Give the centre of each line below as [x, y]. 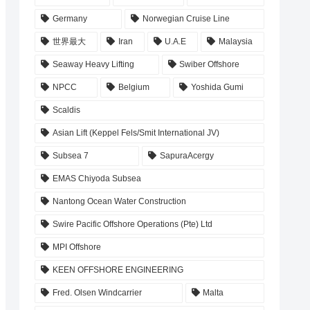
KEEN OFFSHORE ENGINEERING [118, 270]
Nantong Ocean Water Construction [119, 202]
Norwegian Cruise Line [186, 19]
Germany [70, 19]
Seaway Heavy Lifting [93, 65]
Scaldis [66, 110]
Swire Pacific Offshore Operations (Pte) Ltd [132, 225]
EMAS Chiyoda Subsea [97, 179]
